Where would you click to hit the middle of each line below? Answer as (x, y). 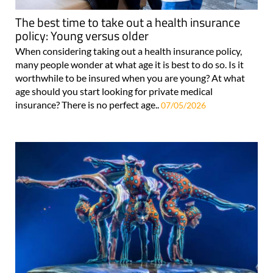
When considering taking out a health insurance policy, (129, 51)
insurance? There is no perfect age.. (88, 104)
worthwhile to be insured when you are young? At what (130, 77)
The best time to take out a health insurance (128, 22)
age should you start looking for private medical (114, 91)
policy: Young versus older (82, 35)
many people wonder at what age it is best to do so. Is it (129, 64)
